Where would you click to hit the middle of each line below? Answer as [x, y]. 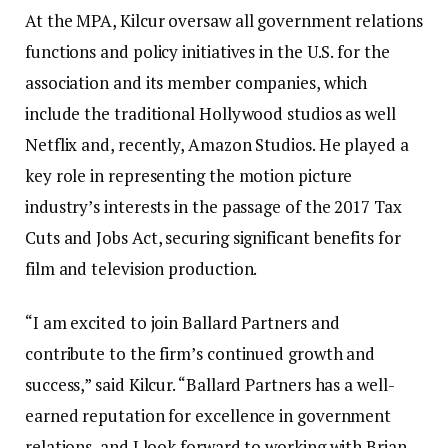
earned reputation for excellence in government [208, 415]
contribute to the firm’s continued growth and [200, 353]
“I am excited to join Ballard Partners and [182, 322]
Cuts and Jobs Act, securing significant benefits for [213, 238]
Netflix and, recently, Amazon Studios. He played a [217, 145]
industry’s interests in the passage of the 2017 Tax [213, 207]
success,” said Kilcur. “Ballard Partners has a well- [210, 384]
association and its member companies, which [196, 83]
